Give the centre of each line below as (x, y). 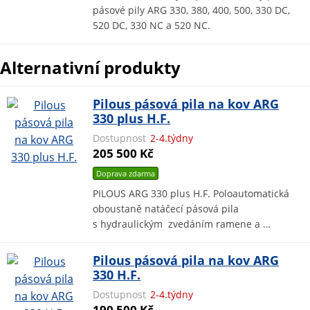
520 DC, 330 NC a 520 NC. (152, 25)
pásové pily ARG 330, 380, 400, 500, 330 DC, (192, 10)
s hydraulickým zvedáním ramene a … (182, 224)
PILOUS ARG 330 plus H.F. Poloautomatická (191, 193)
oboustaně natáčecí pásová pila (166, 208)
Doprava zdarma (126, 173)
